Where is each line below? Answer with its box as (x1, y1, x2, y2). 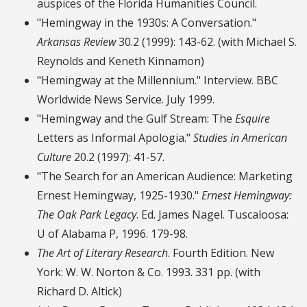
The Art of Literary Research (37, 245, 168, 261)
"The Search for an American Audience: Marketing (37, 169, 293, 184)
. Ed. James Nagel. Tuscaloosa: (136, 207, 288, 223)
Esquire (235, 111, 270, 127)
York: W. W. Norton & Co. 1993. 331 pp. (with (37, 265, 260, 280)
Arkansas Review (37, 34, 116, 50)
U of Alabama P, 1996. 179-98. (37, 226, 188, 242)
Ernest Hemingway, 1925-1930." (37, 188, 201, 204)
